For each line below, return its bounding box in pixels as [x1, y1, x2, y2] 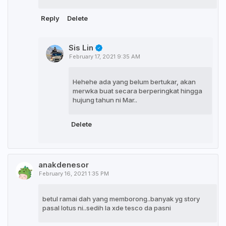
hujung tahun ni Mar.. [73, 96, 137, 104]
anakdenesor [38, 160, 89, 170]
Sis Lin [69, 42, 93, 52]
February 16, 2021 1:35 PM [39, 170, 109, 178]
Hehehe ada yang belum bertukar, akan [73, 78, 196, 86]
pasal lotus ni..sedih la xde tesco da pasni [42, 204, 171, 212]
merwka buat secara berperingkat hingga [73, 87, 202, 95]
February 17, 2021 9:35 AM [69, 53, 140, 61]
